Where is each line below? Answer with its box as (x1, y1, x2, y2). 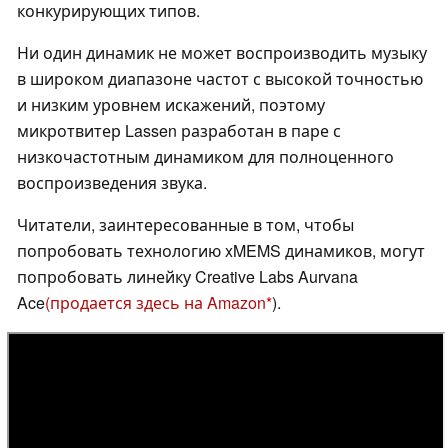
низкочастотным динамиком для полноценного (17, 145, 394, 169)
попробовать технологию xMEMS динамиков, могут (17, 239, 425, 263)
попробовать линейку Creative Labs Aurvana (17, 265, 358, 289)
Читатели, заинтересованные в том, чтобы (17, 213, 354, 237)
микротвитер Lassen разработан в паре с (17, 119, 341, 143)
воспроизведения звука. (17, 171, 207, 195)
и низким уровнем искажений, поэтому (17, 93, 325, 117)
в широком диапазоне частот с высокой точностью (17, 67, 423, 91)
